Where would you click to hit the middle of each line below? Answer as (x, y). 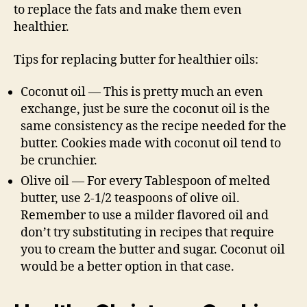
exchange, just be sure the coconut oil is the (145, 110)
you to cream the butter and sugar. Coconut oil (153, 250)
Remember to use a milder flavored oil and (145, 216)
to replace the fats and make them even (128, 10)
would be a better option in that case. (127, 267)
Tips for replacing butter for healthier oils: (136, 60)
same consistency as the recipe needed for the (153, 127)
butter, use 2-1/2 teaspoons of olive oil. (130, 199)
